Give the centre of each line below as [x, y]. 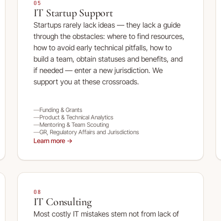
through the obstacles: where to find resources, [109, 36]
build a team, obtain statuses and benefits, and [108, 59]
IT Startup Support [73, 13]
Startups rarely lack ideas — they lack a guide [107, 25]
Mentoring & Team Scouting [74, 125]
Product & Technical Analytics [76, 117]
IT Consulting [62, 202]
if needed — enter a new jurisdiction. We [98, 70]
